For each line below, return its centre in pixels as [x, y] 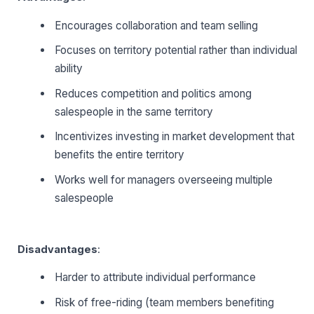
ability [69, 69]
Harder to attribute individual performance [156, 278]
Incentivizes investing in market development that [175, 137]
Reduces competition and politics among [153, 93]
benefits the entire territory [120, 155]
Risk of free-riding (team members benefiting [165, 302]
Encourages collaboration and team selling [157, 25]
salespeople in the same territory [134, 111]
